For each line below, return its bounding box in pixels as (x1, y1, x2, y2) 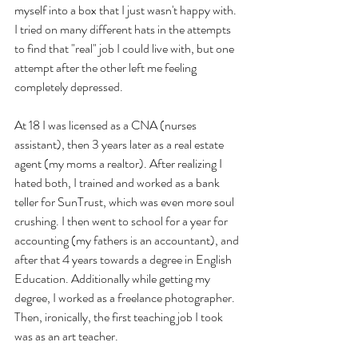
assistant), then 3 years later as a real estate (14, 134, 226, 153)
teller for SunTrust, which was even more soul (14, 192, 237, 211)
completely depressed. (14, 77, 125, 96)
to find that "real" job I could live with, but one (14, 38, 237, 58)
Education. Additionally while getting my (14, 268, 213, 288)
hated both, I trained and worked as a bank (14, 173, 222, 192)
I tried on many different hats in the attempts (14, 19, 233, 38)
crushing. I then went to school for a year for (14, 211, 230, 230)
